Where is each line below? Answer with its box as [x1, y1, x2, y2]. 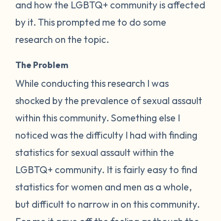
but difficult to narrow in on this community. [15, 197, 200, 210]
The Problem [15, 59, 69, 71]
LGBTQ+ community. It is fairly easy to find [15, 163, 198, 176]
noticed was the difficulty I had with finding [15, 128, 198, 141]
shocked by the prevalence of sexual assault [15, 94, 203, 107]
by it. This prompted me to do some [15, 15, 167, 28]
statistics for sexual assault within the [15, 146, 175, 158]
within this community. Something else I [15, 111, 181, 124]
